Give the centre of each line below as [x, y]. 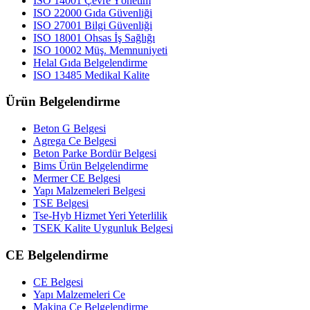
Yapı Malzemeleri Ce [79, 294]
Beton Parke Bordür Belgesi [95, 154]
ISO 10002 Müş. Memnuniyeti [100, 50]
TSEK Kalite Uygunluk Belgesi [103, 228]
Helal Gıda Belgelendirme [90, 62]
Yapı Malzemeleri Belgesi [89, 191]
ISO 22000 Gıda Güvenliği [93, 12]
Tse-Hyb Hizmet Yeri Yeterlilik [100, 216]
